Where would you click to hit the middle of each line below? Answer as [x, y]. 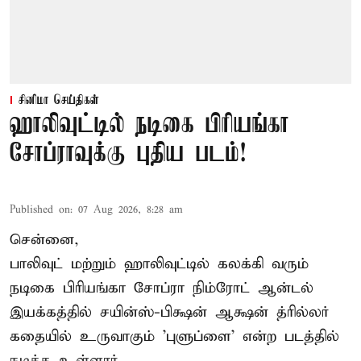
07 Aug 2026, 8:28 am [131, 210]
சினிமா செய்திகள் [59, 100]
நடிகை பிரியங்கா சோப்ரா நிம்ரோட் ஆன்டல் [162, 288]
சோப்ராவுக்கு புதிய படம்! [128, 154]
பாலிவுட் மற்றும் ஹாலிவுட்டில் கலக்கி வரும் [159, 263]
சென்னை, [44, 239]
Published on [40, 210]
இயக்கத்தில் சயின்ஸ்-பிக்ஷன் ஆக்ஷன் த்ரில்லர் [170, 312]
